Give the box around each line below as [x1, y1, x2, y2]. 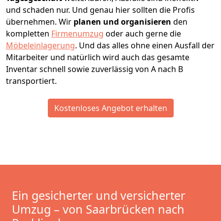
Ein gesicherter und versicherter [12, 187, 185, 204]
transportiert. [6, 75, 57, 87]
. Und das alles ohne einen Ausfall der [75, 40, 215, 51]
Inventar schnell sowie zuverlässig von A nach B [6, 64, 183, 75]
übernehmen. [6, 16, 59, 28]
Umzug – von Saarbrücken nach [12, 201, 184, 218]
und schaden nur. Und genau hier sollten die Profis [6, 4, 195, 16]
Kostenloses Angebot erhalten [54, 103, 167, 114]
